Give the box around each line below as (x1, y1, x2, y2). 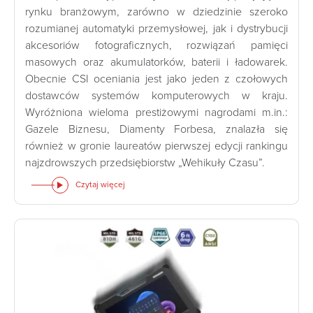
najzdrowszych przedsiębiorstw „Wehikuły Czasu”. (25, 156, 265, 170)
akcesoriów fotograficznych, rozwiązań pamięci (25, 38, 288, 53)
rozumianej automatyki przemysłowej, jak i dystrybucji (25, 22, 288, 36)
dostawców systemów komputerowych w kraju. (25, 89, 288, 103)
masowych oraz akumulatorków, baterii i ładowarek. (25, 55, 288, 70)
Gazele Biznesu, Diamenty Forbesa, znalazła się (25, 122, 288, 137)
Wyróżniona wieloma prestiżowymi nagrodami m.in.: (25, 105, 288, 120)
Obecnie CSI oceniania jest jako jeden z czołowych (25, 72, 288, 87)
